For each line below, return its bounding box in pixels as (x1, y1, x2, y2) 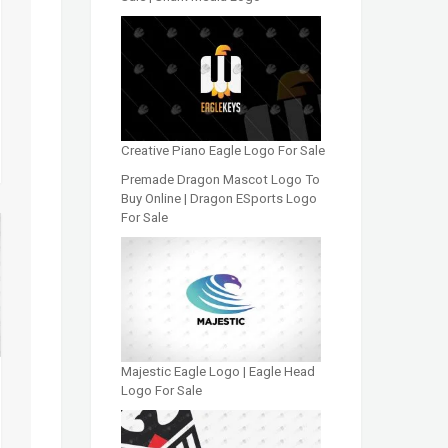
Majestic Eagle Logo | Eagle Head (121, 364, 315, 380)
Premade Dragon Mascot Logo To (121, 171, 320, 187)
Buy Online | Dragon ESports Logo (121, 190, 317, 206)
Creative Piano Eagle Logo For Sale (121, 142, 325, 158)
